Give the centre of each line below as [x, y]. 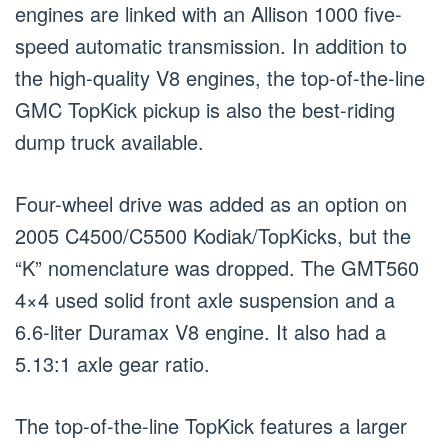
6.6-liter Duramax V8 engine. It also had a [200, 332]
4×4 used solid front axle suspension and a [205, 300]
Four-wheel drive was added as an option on [211, 204]
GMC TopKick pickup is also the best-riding [205, 110]
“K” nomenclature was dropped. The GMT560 [217, 268]
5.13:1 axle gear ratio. [112, 364]
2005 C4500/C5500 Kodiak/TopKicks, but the [213, 236]
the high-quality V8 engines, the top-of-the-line [220, 78]
